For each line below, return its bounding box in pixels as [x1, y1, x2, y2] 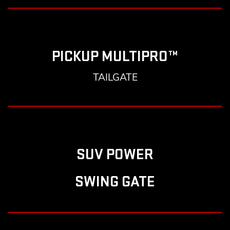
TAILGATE [92, 71, 138, 84]
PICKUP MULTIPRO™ [52, 47, 178, 66]
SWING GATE [75, 172, 155, 191]
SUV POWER [76, 145, 154, 164]
